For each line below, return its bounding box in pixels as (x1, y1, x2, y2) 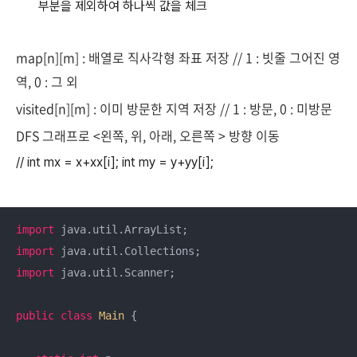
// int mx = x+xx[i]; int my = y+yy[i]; (16, 155, 214, 170)
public (16, 309, 54, 322)
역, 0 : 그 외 (16, 72, 78, 91)
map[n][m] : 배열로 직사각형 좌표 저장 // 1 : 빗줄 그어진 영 (16, 48, 340, 67)
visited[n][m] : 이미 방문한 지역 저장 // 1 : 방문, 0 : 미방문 (16, 99, 332, 118)
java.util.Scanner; (54, 266, 175, 279)
